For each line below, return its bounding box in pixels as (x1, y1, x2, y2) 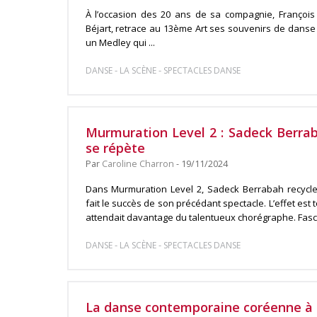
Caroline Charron (101, 158, 174, 170)
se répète (85, 139, 145, 156)
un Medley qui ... (85, 36, 155, 49)
